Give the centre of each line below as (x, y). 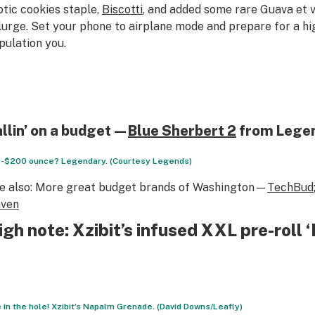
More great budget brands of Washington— (149, 187)
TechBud (290, 187)
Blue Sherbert (176, 131)
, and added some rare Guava (219, 9)
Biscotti (122, 9)
